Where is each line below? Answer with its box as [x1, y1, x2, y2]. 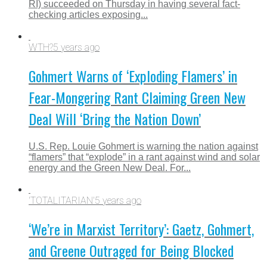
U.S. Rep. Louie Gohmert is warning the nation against [29, 141, 258, 151]
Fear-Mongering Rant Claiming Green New [29, 86, 246, 108]
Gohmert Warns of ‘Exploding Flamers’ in [29, 64, 237, 86]
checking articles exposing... [29, 10, 148, 20]
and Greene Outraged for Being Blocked [29, 239, 234, 261]
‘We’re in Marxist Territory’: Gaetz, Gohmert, [29, 218, 254, 240]
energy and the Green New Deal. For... [29, 162, 191, 173]
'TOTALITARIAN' [29, 194, 95, 206]
